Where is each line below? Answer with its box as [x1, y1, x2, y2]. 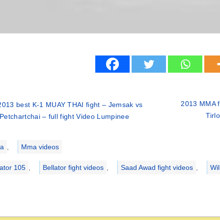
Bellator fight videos [42, 163, 104, 171]
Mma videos [21, 142, 59, 151]
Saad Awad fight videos [120, 163, 193, 171]
